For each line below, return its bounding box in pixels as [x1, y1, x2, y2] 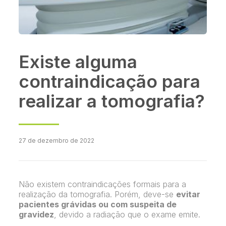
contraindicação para [19, 71, 201, 92]
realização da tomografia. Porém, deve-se [19, 189, 177, 200]
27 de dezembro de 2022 [19, 137, 95, 145]
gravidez [19, 209, 54, 220]
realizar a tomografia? [19, 90, 205, 112]
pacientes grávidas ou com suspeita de [19, 199, 177, 210]
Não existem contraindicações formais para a [19, 179, 187, 190]
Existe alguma [19, 51, 138, 73]
